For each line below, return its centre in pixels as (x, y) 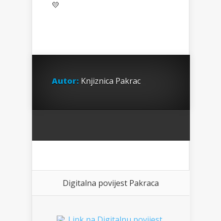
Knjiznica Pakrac (110, 81)
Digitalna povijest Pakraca (111, 183)
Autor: (65, 81)
